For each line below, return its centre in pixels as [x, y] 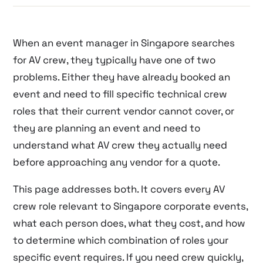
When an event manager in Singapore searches [124, 43]
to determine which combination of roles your [121, 240]
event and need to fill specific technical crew [120, 94]
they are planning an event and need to [107, 128]
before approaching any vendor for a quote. [117, 162]
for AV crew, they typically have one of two [114, 60]
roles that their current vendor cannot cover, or [124, 111]
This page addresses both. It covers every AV [119, 189]
